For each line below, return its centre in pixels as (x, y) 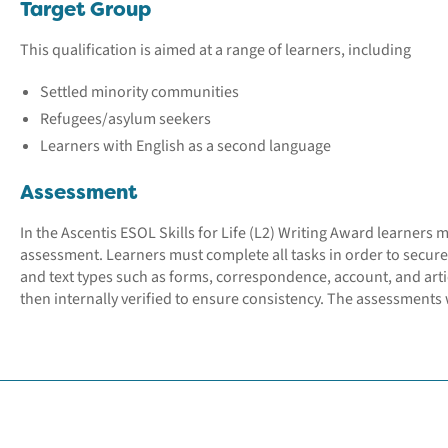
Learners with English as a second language (185, 146)
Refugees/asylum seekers (125, 119)
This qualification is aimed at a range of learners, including (215, 50)
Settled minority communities (139, 92)
